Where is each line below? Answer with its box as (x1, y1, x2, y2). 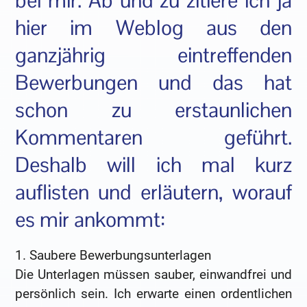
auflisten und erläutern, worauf (15, 178, 292, 206)
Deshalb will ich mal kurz (15, 151, 292, 178)
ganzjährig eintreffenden (15, 41, 292, 69)
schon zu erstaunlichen (15, 96, 292, 123)
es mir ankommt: (15, 206, 166, 233)
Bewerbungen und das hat (15, 69, 292, 96)
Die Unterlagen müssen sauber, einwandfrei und (15, 266, 292, 282)
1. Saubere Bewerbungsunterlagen (15, 247, 212, 263)
